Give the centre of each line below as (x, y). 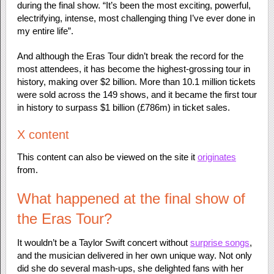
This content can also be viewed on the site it (107, 157)
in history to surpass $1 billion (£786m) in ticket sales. (123, 107)
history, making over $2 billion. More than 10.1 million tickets (136, 82)
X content (43, 135)
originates (217, 157)
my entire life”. (45, 31)
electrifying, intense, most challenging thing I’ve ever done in (136, 18)
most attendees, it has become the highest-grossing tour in (133, 69)
